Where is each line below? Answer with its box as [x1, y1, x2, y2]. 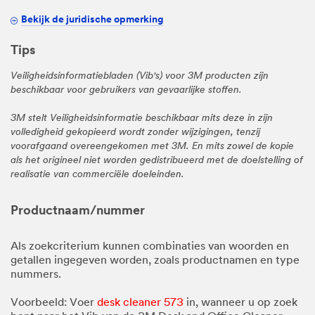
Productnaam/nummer [11, 204, 145, 218]
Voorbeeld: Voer [11, 297, 97, 309]
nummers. [11, 269, 61, 281]
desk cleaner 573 [97, 297, 184, 309]
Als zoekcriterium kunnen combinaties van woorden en [11, 240, 289, 252]
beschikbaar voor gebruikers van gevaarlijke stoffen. [11, 84, 242, 96]
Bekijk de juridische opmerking [21, 15, 163, 25]
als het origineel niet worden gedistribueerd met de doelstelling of [11, 155, 303, 166]
